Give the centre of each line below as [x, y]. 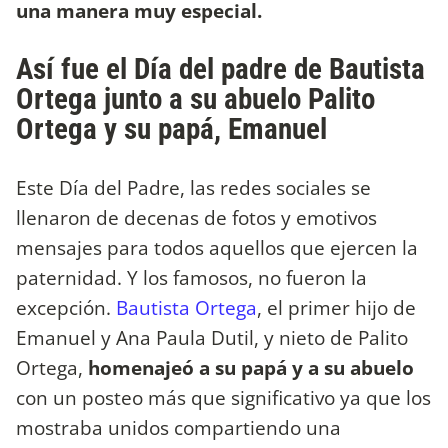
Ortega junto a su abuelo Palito [195, 99]
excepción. [66, 308]
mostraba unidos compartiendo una [178, 428]
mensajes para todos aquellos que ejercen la [217, 248]
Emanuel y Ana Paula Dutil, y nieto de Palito [212, 338]
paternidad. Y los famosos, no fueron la [191, 278]
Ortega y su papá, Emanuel [171, 129]
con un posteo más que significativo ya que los [223, 398]
